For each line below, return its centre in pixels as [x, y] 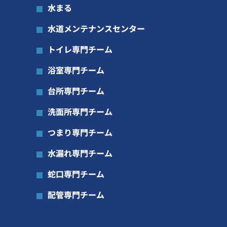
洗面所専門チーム [80, 112]
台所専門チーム [76, 91]
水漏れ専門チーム [80, 153]
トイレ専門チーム [80, 49]
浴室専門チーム [76, 70]
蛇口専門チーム [76, 174]
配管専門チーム [76, 195]
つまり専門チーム [80, 133]
